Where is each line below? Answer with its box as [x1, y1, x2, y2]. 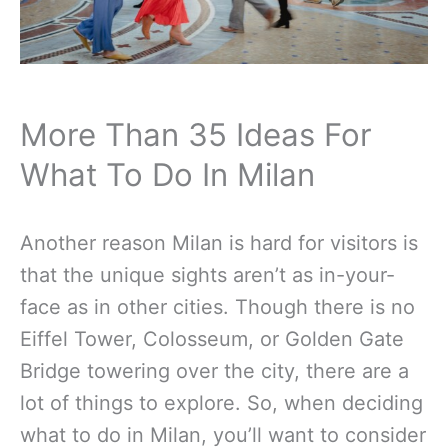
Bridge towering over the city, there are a [20, 358, 409, 383]
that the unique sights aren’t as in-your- [20, 262, 395, 287]
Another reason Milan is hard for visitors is [20, 230, 418, 255]
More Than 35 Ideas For [20, 116, 372, 155]
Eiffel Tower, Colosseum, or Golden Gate [20, 326, 404, 351]
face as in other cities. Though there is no [20, 294, 415, 319]
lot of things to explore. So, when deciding [20, 390, 423, 415]
